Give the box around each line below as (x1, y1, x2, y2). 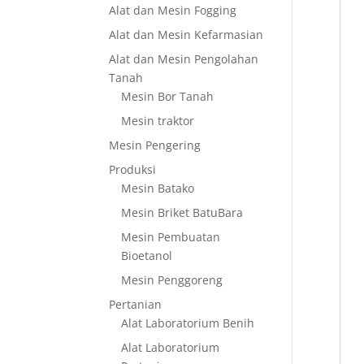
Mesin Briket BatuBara (121, 205, 244, 220)
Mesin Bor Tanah (121, 89, 214, 104)
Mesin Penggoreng (121, 272, 223, 288)
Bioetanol (121, 248, 173, 263)
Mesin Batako (121, 180, 195, 196)
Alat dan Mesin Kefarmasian (109, 27, 264, 42)
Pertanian (109, 297, 162, 312)
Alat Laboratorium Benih (121, 315, 255, 331)
